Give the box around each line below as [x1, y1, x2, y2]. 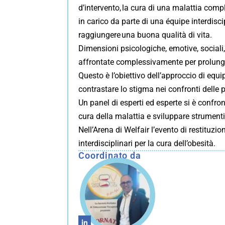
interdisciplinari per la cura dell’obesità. [78, 138, 216, 148]
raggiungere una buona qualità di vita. [78, 30, 212, 40]
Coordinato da [78, 150, 142, 161]
